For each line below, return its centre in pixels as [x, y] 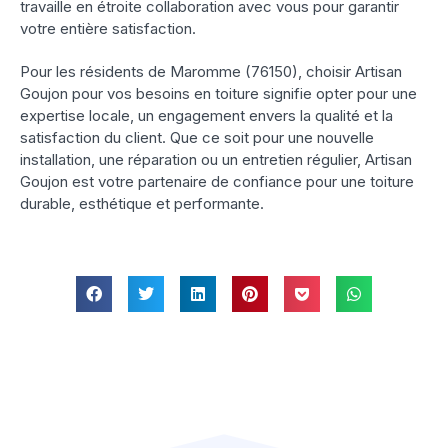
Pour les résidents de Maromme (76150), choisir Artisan [211, 72]
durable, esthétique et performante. [142, 204]
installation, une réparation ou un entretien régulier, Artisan [216, 160]
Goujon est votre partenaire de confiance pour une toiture [217, 182]
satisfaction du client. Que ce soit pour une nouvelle [197, 138]
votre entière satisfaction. [108, 29]
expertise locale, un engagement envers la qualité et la [206, 116]
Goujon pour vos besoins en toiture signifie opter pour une [218, 94]
